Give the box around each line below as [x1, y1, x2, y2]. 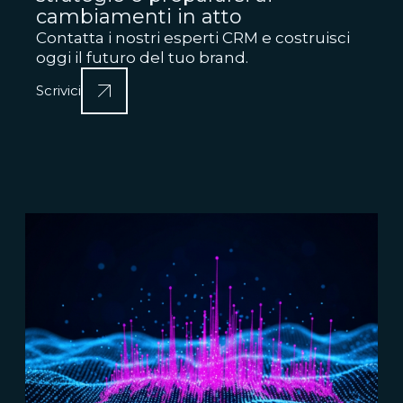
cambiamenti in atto [36, 4, 242, 29]
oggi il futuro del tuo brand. [36, 49, 248, 67]
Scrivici [36, 82, 81, 99]
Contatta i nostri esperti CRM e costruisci [36, 29, 350, 47]
